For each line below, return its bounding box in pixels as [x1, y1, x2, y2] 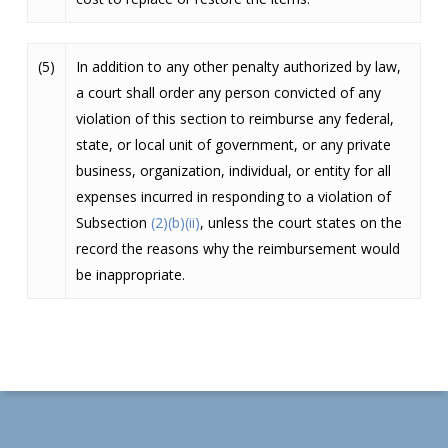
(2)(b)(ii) [150, 213, 200, 232]
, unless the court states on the [199, 213, 402, 232]
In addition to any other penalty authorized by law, [75, 57, 401, 76]
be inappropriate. [75, 265, 185, 284]
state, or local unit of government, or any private [75, 135, 391, 154]
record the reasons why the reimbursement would [75, 239, 400, 258]
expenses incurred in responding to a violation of [75, 187, 391, 206]
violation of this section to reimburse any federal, [75, 109, 394, 128]
